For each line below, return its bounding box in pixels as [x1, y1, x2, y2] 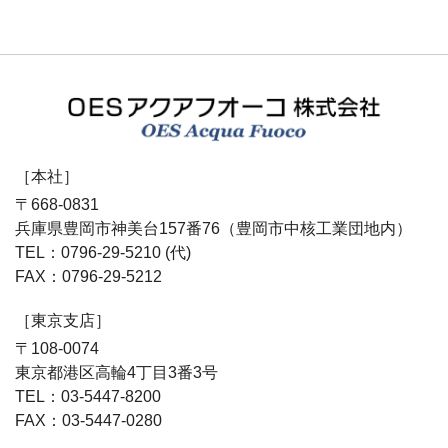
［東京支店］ [15, 312, 111, 329]
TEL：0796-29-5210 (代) [15, 244, 207, 261]
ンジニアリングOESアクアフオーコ [127, 165, 321, 179]
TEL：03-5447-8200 [15, 388, 177, 405]
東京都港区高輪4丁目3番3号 [15, 364, 218, 381]
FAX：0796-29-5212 [15, 268, 162, 285]
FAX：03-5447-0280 [15, 412, 162, 429]
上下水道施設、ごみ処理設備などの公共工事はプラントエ [68, 147, 380, 161]
